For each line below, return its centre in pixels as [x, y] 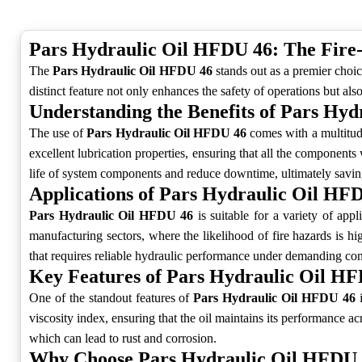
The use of [58, 133]
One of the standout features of [112, 298]
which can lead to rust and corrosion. [123, 339]
